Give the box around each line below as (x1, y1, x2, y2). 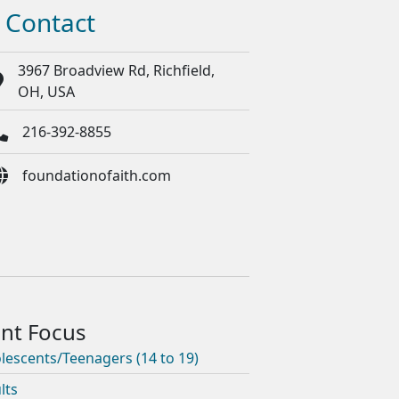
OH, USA (17, 82, 75, 102)
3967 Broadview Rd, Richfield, (17, 61, 215, 81)
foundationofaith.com (21, 166, 171, 186)
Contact (4, 5, 95, 40)
